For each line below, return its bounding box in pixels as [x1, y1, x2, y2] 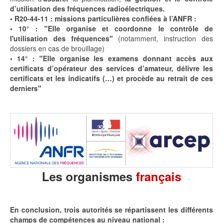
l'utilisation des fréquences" [10, 33, 113, 44]
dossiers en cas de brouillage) [10, 43, 105, 54]
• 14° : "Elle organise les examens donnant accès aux [10, 53, 213, 64]
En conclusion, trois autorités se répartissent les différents [10, 204, 213, 215]
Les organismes [42, 167, 136, 185]
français [136, 167, 181, 185]
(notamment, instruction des [112, 33, 214, 44]
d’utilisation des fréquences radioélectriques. [10, 3, 165, 14]
